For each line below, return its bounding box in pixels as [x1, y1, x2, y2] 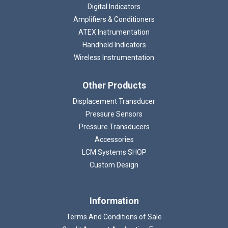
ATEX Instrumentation [78, 28, 150, 37]
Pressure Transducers [78, 123, 150, 131]
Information [89, 196, 139, 207]
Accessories [94, 135, 134, 144]
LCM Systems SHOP [81, 148, 147, 157]
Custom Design [90, 161, 138, 169]
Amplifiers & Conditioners [73, 15, 155, 24]
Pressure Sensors [85, 110, 142, 119]
